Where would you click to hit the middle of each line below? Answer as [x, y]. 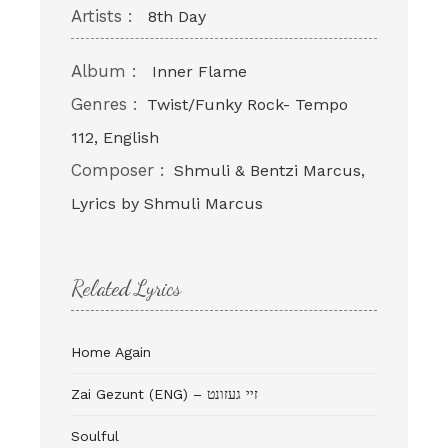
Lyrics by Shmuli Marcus [167, 204]
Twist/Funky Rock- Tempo [247, 105]
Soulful [95, 436]
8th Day [177, 17]
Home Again [111, 352]
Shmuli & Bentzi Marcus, [269, 171]
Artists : [102, 16]
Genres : [104, 104]
